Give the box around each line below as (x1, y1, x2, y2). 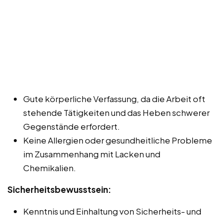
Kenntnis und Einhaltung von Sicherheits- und (23, 205, 201, 217)
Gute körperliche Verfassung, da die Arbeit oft (23, 93, 205, 104)
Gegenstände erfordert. (23, 120, 120, 132)
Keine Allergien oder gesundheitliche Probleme (23, 134, 212, 146)
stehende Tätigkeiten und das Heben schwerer (23, 107, 210, 118)
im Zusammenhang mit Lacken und (23, 148, 160, 159)
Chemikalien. (23, 162, 76, 173)
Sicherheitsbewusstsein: (7, 184, 111, 195)
